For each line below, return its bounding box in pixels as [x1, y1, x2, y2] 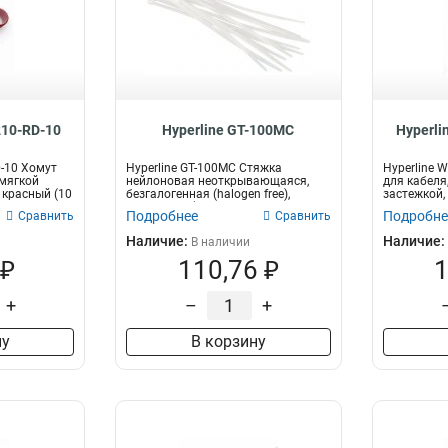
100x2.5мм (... [126, 200, 205, 214]
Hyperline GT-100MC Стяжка [126, 161, 283, 175]
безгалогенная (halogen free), [126, 187, 291, 201]
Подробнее [126, 208, 199, 224]
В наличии [191, 235, 251, 249]
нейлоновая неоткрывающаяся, [126, 174, 310, 188]
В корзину [190, 332, 266, 351]
